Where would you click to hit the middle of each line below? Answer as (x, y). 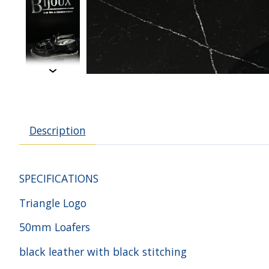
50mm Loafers (55, 227)
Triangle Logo (53, 203)
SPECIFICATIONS (59, 179)
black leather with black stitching (103, 251)
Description (57, 131)
